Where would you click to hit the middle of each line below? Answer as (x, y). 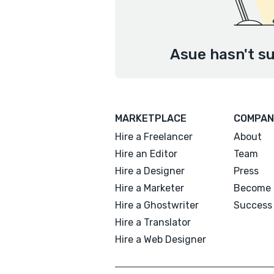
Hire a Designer (150, 171)
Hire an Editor (146, 154)
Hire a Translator (153, 222)
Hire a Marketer (150, 188)
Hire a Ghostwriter (157, 205)
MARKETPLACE (151, 118)
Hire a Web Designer (161, 239)
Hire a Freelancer (154, 137)
